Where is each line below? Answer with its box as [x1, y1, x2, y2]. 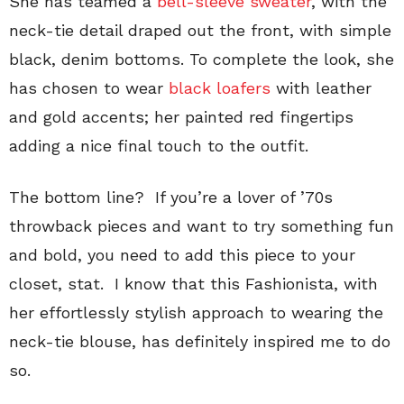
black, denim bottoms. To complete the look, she [9, 49, 394, 69]
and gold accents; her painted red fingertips [9, 106, 353, 126]
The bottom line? [9, 187, 144, 207]
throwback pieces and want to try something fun [9, 216, 394, 235]
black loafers [169, 78, 271, 97]
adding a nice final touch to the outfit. [9, 135, 308, 155]
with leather [271, 78, 372, 97]
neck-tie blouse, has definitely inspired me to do [9, 331, 390, 351]
